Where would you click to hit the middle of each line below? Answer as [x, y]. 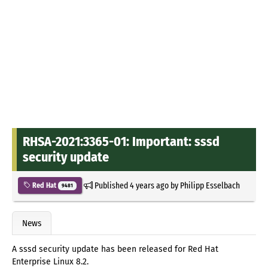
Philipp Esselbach [210, 185]
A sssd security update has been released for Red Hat [115, 249]
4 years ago [149, 185]
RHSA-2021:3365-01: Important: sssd [121, 141]
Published [111, 185]
